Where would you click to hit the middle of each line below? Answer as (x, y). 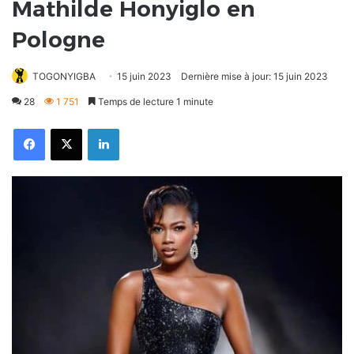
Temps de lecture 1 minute (154, 102)
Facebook (64, 128)
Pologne (58, 40)
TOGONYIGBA (64, 77)
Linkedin (136, 128)
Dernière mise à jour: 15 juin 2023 (254, 77)
